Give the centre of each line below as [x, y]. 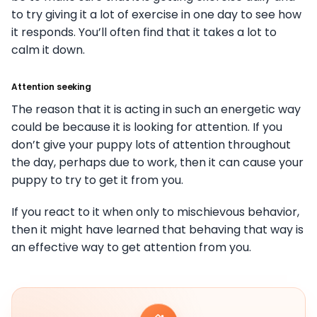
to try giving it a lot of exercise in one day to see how [156, 14]
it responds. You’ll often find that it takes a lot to [144, 32]
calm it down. [48, 50]
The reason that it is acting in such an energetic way [156, 109]
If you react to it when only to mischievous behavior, [155, 212]
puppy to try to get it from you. [97, 180]
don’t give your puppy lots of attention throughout [151, 144]
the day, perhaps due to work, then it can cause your [157, 162]
